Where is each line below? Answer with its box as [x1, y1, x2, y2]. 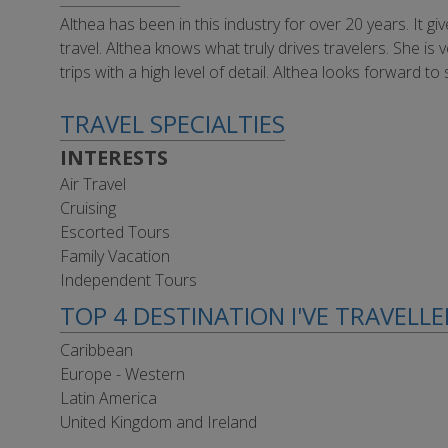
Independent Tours [60, 269, 197, 291]
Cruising [60, 197, 116, 219]
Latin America [60, 387, 157, 409]
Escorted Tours [60, 221, 170, 243]
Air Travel [60, 173, 126, 195]
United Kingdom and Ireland [60, 411, 257, 433]
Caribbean [60, 339, 133, 361]
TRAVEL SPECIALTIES [60, 107, 285, 140]
